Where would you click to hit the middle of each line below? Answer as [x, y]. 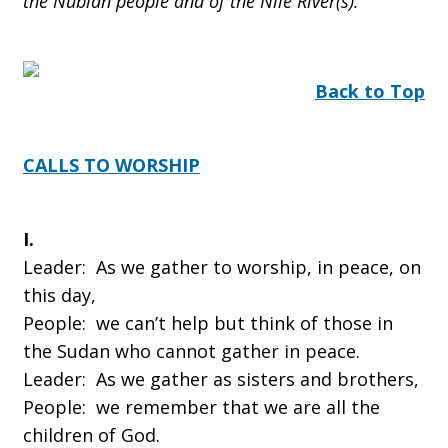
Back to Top [370, 91]
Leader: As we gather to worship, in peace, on [222, 267]
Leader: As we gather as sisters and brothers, [221, 379]
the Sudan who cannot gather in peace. [191, 351]
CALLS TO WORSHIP [111, 165]
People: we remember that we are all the [201, 407]
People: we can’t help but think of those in [208, 323]
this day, [59, 295]
